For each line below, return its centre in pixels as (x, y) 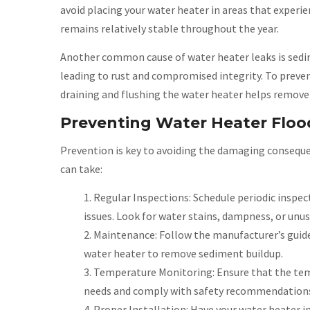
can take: (81, 169)
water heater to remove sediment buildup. (183, 253)
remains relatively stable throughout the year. (170, 28)
